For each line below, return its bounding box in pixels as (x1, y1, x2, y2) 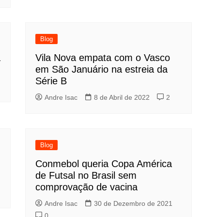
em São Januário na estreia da (35, 64, 168, 75)
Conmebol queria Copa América (35, 158, 172, 170)
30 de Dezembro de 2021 (94, 200, 173, 208)
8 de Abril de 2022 (94, 93, 150, 102)
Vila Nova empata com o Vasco (35, 52, 170, 63)
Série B (35, 76, 67, 87)
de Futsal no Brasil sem (35, 170, 137, 181)
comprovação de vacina (35, 182, 138, 193)
